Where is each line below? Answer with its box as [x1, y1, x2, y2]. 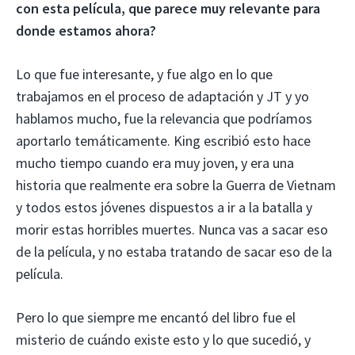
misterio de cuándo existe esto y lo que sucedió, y [16, 330, 311, 349]
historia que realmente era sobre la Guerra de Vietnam [16, 175, 336, 194]
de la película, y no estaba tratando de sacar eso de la [16, 242, 332, 261]
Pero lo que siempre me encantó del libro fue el [16, 307, 296, 326]
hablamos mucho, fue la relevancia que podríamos [16, 109, 312, 128]
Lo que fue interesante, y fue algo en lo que [16, 64, 273, 83]
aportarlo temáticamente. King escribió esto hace [16, 131, 311, 150]
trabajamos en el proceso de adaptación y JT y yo [16, 86, 309, 105]
